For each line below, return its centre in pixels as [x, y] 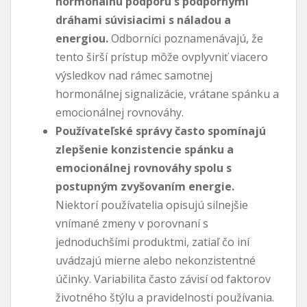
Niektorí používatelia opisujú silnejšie [152, 205]
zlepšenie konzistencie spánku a [145, 149]
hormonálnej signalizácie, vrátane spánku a [167, 94]
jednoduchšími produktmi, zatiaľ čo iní [152, 242]
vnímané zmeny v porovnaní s [132, 223]
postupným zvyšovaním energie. [145, 186]
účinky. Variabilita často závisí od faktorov [163, 279]
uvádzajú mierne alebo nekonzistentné [156, 260]
